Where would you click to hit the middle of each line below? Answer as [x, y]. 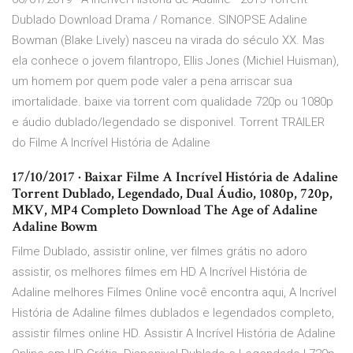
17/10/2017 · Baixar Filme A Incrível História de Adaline [175, 177]
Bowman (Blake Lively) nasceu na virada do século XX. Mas [168, 41]
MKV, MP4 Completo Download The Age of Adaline [165, 210]
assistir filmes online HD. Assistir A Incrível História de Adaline [174, 334]
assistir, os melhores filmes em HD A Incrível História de [160, 272]
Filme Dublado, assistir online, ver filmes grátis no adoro [160, 252]
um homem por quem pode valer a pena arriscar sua [152, 82]
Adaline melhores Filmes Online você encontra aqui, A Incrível [174, 293]
